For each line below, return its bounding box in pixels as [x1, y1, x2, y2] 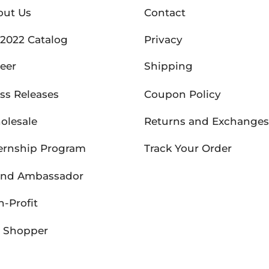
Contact [144, 6, 186, 19]
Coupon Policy [144, 88, 221, 100]
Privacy [144, 33, 183, 46]
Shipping [144, 61, 193, 73]
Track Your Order [144, 142, 232, 155]
